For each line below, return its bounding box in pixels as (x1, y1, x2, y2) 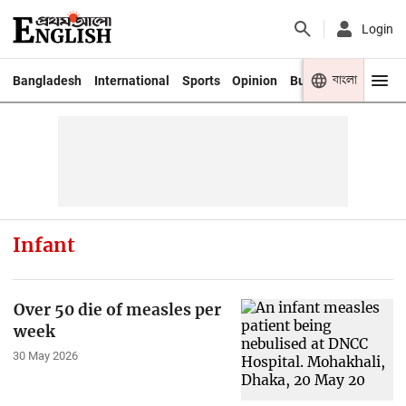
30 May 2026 (12, 349, 78, 363)
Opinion (232, 72, 278, 88)
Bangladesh (12, 72, 82, 88)
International (93, 72, 169, 88)
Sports (181, 72, 220, 88)
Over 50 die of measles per (13, 299, 221, 320)
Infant (12, 232, 75, 257)
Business (290, 72, 343, 88)
